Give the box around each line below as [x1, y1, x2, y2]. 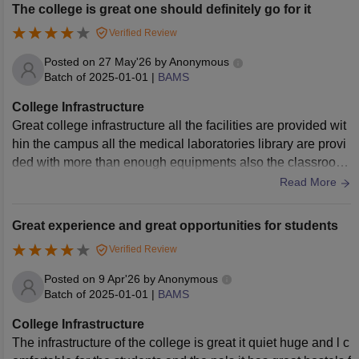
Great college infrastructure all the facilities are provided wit [12, 119, 346, 133]
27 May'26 [99, 55, 151, 69]
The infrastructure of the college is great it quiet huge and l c [12, 336, 349, 350]
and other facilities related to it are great [12, 174, 235, 188]
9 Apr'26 [99, 272, 140, 286]
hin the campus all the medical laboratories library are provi [12, 137, 346, 151]
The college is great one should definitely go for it [12, 2, 311, 16]
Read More [280, 175, 340, 189]
